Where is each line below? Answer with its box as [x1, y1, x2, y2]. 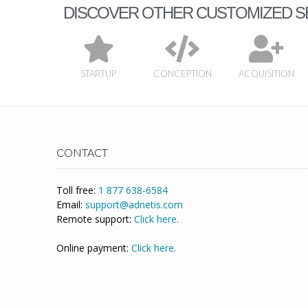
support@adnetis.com [85, 198, 183, 212]
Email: [56, 198, 85, 212]
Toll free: [56, 184, 98, 197]
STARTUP [80, 68, 117, 80]
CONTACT [56, 146, 108, 159]
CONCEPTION [153, 68, 212, 80]
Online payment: [56, 241, 131, 255]
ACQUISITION [238, 68, 294, 80]
